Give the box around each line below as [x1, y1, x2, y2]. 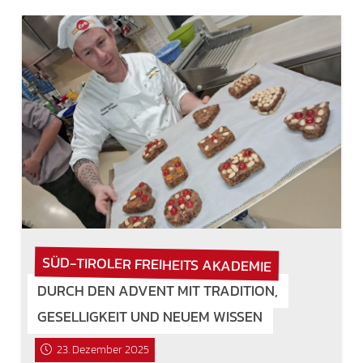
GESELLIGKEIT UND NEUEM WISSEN [37, 305, 263, 328]
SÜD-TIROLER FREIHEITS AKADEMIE [41, 250, 271, 277]
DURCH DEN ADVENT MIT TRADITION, [37, 280, 279, 302]
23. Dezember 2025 [56, 341, 149, 359]
